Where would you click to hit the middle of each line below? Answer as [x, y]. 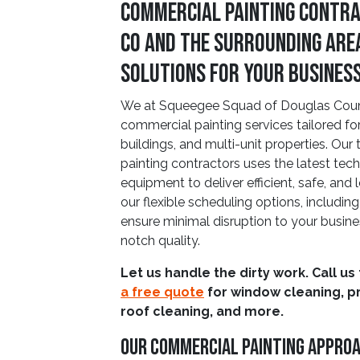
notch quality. [160, 241]
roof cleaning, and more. [202, 311]
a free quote [162, 292]
